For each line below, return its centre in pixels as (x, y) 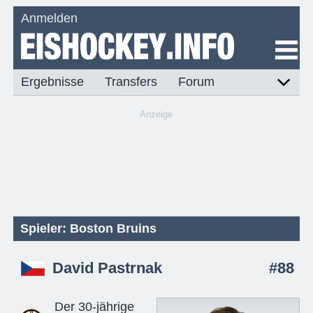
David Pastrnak (107, 269)
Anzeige (156, 115)
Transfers (131, 82)
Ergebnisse (53, 82)
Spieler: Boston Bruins (89, 228)
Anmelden (50, 18)
